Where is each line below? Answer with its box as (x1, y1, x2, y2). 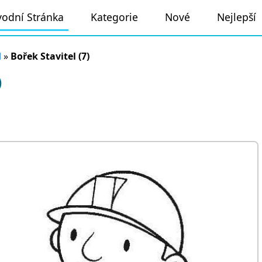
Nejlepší (217, 9, 256, 24)
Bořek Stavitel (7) (11, 50, 89, 63)
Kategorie (91, 9, 138, 24)
